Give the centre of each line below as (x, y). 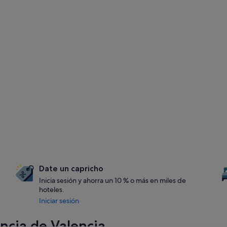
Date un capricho (71, 168)
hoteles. (52, 190)
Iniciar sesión (59, 201)
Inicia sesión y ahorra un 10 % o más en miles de (113, 180)
